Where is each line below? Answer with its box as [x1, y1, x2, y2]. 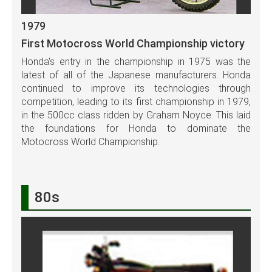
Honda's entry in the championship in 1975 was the [21, 55, 251, 67]
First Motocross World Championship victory [21, 36, 245, 50]
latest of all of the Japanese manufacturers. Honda [21, 69, 251, 81]
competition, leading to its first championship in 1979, [21, 95, 251, 107]
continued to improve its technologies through [21, 82, 251, 94]
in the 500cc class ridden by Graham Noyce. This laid [21, 109, 251, 121]
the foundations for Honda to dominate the [21, 122, 251, 134]
